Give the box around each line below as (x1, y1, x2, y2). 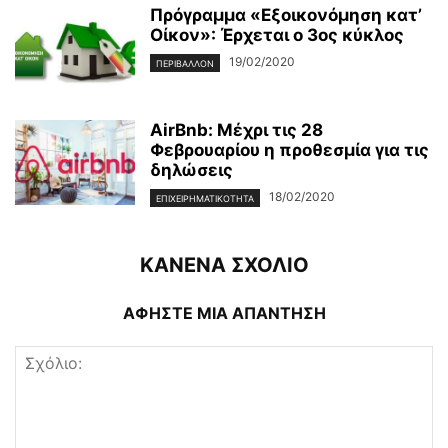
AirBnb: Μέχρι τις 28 (150, 120, 323, 141)
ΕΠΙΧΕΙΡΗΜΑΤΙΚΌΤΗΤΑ (156, 192, 254, 204)
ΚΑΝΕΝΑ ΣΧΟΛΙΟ (139, 252, 309, 277)
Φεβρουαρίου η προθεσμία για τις (150, 140, 429, 161)
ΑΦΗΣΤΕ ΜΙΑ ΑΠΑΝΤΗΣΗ (122, 302, 326, 323)
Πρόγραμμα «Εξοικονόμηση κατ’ (150, 5, 422, 26)
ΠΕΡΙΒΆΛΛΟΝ (156, 57, 214, 69)
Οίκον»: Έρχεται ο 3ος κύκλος (150, 25, 404, 46)
